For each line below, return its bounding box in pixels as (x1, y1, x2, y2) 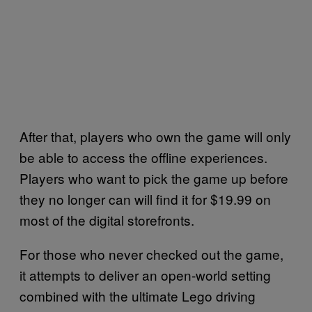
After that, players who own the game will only (19, 126, 291, 146)
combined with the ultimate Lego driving (19, 286, 256, 305)
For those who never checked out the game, (19, 244, 283, 263)
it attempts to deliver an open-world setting (19, 265, 271, 284)
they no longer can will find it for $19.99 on (19, 189, 271, 208)
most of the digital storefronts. (19, 210, 194, 229)
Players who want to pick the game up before (19, 168, 288, 187)
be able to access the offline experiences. (19, 147, 267, 166)
